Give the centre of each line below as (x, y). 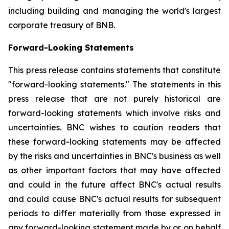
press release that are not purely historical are (114, 99)
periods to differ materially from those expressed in (114, 213)
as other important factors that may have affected (114, 170)
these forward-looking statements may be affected (114, 142)
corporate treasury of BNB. (62, 25)
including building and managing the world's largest (114, 11)
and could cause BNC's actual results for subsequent (114, 199)
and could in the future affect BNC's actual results (114, 185)
